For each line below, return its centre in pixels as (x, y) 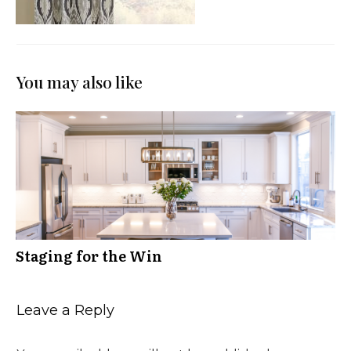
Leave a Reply (65, 311)
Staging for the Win (89, 256)
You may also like (80, 82)
